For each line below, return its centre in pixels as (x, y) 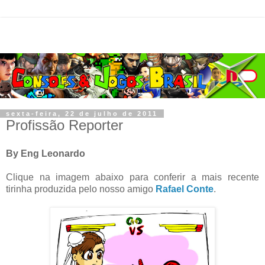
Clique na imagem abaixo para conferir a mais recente (132, 177)
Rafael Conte (185, 189)
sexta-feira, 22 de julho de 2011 (82, 113)
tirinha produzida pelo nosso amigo (81, 189)
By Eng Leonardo (46, 153)
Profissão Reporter (64, 125)
